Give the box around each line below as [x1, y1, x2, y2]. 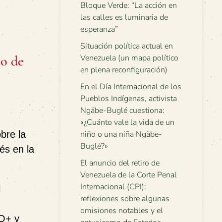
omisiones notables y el [80, 205, 163, 216]
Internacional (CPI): [80, 181, 146, 192]
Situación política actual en [80, 41, 173, 52]
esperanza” [80, 24, 118, 35]
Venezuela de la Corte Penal [80, 169, 177, 180]
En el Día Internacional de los [80, 81, 181, 92]
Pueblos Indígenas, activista [80, 93, 177, 104]
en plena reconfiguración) [80, 64, 167, 75]
